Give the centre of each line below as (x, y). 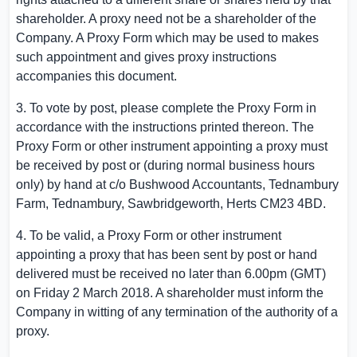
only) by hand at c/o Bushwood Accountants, (142, 184)
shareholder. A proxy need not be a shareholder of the (166, 19)
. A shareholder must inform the (237, 293)
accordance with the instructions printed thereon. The (165, 127)
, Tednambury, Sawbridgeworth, (136, 204)
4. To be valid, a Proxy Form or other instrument (149, 235)
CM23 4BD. (291, 204)
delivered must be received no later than (130, 274)
